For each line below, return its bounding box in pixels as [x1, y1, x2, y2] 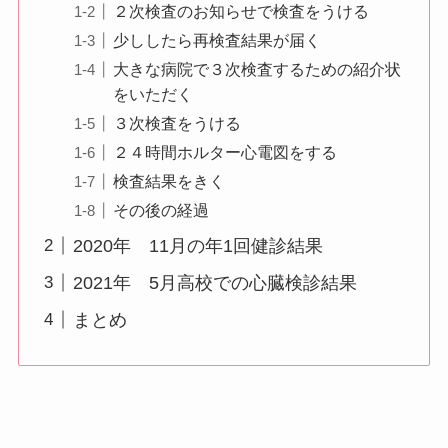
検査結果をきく [112, 171, 225, 190]
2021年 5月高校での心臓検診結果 [72, 272, 357, 293]
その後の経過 [112, 200, 209, 219]
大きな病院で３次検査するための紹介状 [112, 59, 401, 78]
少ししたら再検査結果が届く [112, 30, 321, 49]
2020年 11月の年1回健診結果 [72, 235, 323, 256]
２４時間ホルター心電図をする [112, 142, 337, 161]
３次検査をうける [112, 113, 241, 132]
